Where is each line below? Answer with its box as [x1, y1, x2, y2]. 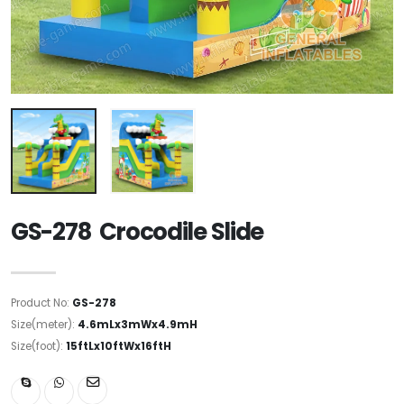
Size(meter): [11, 317, 78, 332]
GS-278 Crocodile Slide [11, 215, 264, 248]
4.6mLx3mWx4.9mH [78, 317, 197, 332]
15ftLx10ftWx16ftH [66, 338, 171, 353]
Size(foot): [11, 338, 66, 353]
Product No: [11, 295, 72, 310]
